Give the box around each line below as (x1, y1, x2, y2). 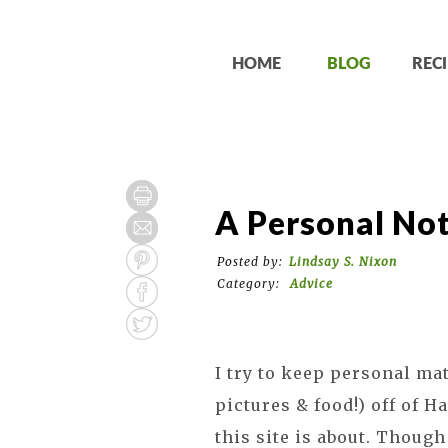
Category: (217, 276, 285, 291)
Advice (290, 276, 334, 291)
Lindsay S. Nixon (289, 254, 398, 269)
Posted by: (217, 254, 284, 269)
